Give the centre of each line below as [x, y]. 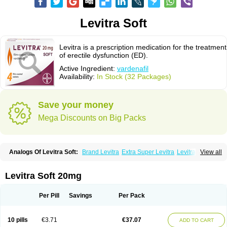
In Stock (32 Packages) [134, 77]
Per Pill [49, 196]
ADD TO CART [196, 220]
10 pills [17, 220]
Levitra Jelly [86, 159]
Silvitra [76, 166]
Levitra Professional [167, 159]
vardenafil [133, 68]
